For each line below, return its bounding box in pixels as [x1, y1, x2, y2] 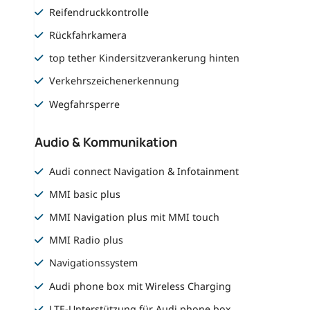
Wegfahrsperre [49, 97, 120, 111]
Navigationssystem [49, 256, 138, 270]
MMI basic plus [49, 187, 121, 201]
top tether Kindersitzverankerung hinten [49, 51, 240, 65]
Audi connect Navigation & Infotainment [49, 164, 239, 178]
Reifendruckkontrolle [49, 5, 149, 19]
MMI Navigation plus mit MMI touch [49, 210, 220, 224]
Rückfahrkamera [49, 28, 127, 42]
